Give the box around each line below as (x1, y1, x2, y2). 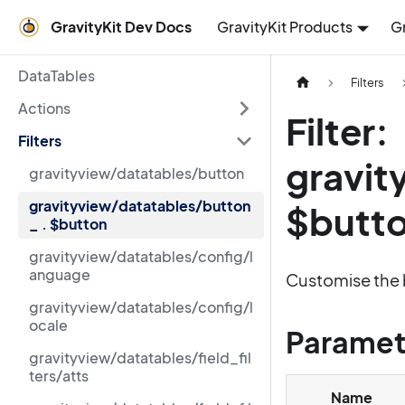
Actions (18, 99, 71, 118)
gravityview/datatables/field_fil (29, 348, 251, 367)
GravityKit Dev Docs (51, 17, 192, 36)
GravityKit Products (217, 17, 353, 36)
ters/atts (29, 366, 89, 385)
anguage (29, 265, 90, 284)
